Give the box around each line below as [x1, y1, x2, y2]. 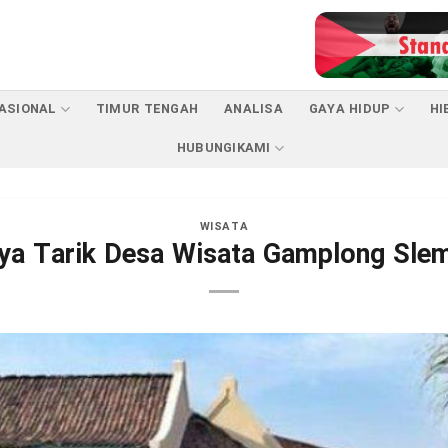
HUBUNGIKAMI [176, 138, 271, 159]
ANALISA [224, 99, 283, 120]
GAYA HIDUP [308, 99, 391, 120]
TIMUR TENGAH [95, 99, 199, 120]
